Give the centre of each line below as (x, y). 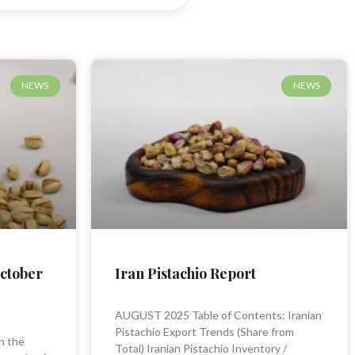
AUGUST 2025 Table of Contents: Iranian (218, 315)
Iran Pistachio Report (185, 273)
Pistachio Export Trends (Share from (204, 331)
